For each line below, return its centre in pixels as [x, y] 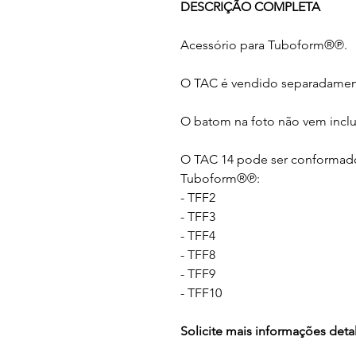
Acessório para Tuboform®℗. [264, 45]
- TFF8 [198, 255]
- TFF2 [198, 197]
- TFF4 [198, 236]
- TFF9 [198, 274]
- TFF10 [201, 293]
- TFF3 [198, 217]
